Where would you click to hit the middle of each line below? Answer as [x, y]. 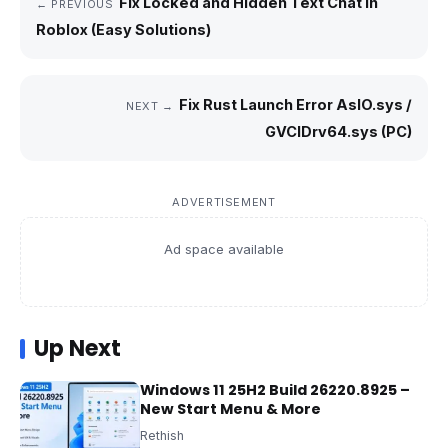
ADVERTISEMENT [224, 201]
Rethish [162, 435]
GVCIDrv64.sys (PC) [338, 131]
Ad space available [224, 248]
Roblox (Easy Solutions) [123, 29]
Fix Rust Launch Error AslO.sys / [295, 104]
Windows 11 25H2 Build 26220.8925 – [275, 389]
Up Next [77, 348]
